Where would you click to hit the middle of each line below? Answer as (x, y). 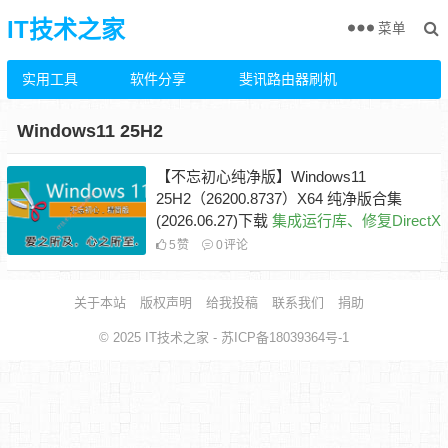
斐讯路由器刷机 (287, 79)
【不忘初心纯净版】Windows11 (260, 176)
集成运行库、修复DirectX (354, 220)
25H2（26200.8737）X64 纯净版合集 (278, 198)
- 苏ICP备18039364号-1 (279, 337)
